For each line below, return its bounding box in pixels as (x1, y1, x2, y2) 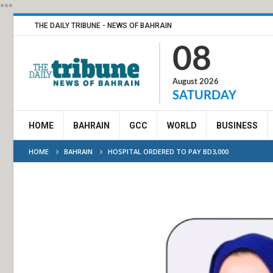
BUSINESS (216, 121, 258, 130)
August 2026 (172, 78, 219, 86)
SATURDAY (172, 90, 236, 102)
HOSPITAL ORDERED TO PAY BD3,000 (108, 147, 229, 156)
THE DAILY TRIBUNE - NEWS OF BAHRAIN (35, 21, 172, 30)
